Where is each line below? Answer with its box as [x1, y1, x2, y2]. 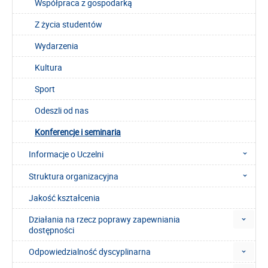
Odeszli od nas [35, 105, 89, 116]
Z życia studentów [35, 19, 102, 30]
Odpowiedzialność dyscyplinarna [29, 246, 151, 257]
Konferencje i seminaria [35, 126, 121, 138]
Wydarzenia [35, 40, 78, 51]
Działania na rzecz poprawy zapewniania [29, 214, 180, 225]
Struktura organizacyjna [29, 170, 118, 182]
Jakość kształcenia [29, 192, 100, 203]
